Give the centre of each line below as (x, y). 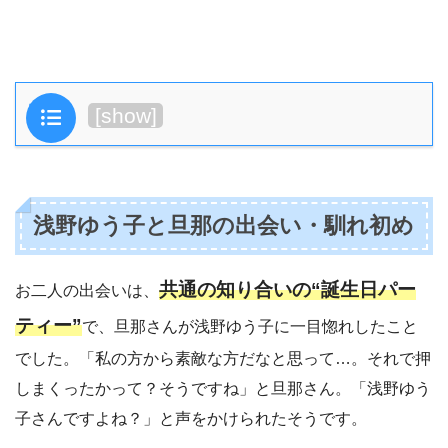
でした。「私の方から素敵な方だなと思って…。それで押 (223, 358)
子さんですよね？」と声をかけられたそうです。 (191, 418)
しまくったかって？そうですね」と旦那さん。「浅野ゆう (223, 388)
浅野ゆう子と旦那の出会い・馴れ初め (224, 226)
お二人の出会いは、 (87, 290)
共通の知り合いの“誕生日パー (287, 289)
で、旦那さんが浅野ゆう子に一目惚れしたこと (250, 326)
